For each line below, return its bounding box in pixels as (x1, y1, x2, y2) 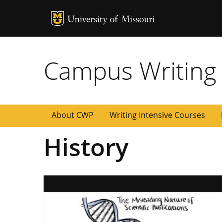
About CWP (52, 110, 94, 121)
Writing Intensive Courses (110, 110, 205, 121)
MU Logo (66, 11, 100, 23)
